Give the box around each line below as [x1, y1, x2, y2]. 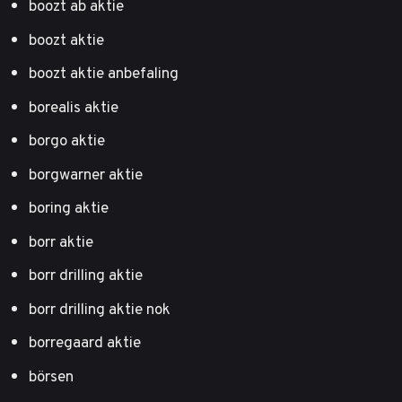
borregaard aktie [29, 330, 141, 354]
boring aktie [29, 196, 109, 220]
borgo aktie [29, 128, 105, 153]
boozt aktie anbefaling [29, 61, 179, 85]
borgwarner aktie [29, 162, 143, 186]
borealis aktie [29, 94, 118, 118]
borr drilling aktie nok [29, 296, 170, 320]
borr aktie [29, 229, 93, 253]
